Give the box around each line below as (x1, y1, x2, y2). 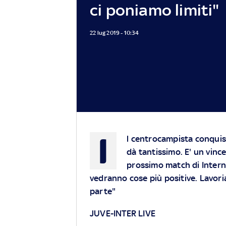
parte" (90, 186, 116, 197)
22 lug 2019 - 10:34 (90, 29, 139, 36)
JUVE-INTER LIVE (90, 208, 155, 219)
